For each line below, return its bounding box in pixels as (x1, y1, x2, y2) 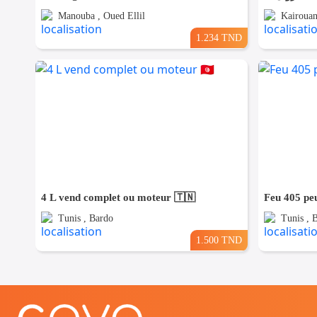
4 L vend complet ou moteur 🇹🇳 (41, 192, 195, 204)
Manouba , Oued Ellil (58, 11, 145, 22)
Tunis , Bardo (58, 213, 113, 224)
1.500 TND (195, 234, 242, 246)
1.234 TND (195, 32, 242, 44)
